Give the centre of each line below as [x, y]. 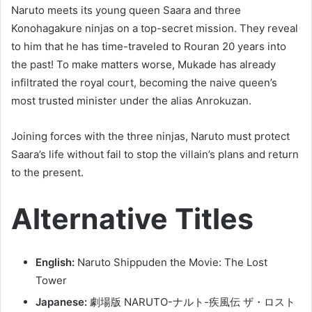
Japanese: [61, 302]
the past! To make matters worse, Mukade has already [143, 65]
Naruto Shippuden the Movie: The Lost [171, 262]
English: [55, 262]
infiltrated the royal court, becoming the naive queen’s [144, 83]
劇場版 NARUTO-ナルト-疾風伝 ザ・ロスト [191, 302]
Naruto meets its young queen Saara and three [126, 10]
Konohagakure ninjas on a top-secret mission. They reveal [155, 29]
